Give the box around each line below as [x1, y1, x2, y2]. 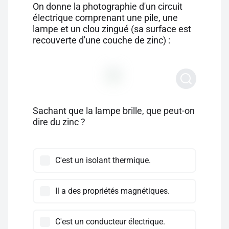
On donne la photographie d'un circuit [33, 1, 182, 12]
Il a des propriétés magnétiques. [55, 186, 170, 196]
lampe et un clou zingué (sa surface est [33, 24, 191, 34]
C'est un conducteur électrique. [55, 217, 165, 226]
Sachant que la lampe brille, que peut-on [33, 105, 195, 116]
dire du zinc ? [33, 117, 85, 127]
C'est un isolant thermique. [55, 155, 151, 165]
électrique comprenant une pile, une [33, 12, 178, 23]
